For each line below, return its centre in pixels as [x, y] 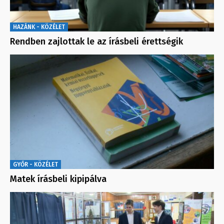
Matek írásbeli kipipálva [58, 179]
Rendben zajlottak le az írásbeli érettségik [96, 42]
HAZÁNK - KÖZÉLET [39, 27]
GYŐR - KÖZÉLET [35, 165]
